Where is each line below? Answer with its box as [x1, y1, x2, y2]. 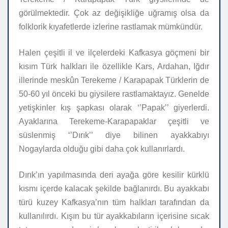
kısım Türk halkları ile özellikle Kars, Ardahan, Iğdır [19, 62, 209, 71]
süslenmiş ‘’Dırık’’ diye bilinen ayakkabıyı [19, 131, 209, 140]
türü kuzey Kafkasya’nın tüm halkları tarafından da [19, 198, 209, 207]
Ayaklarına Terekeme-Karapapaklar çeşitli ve [19, 117, 209, 126]
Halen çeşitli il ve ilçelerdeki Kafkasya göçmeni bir [19, 48, 209, 58]
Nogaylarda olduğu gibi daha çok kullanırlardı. [19, 145, 185, 154]
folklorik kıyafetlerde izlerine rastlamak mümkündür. [19, 22, 203, 32]
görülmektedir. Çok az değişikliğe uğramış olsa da [19, 9, 209, 18]
